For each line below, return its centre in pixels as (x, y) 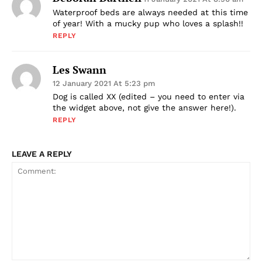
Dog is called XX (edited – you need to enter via (149, 96)
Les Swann (80, 69)
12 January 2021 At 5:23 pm (104, 83)
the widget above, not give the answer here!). (144, 107)
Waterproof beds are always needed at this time (150, 12)
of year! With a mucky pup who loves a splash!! (148, 23)
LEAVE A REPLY (42, 154)
